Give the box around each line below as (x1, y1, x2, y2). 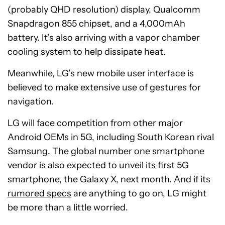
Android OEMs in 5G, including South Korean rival (8, 131, 214, 143)
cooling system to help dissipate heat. (8, 46, 166, 57)
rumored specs (8, 187, 71, 199)
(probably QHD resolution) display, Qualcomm (8, 4, 200, 15)
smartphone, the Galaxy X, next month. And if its (8, 173, 210, 185)
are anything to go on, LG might (71, 187, 206, 199)
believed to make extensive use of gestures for (8, 81, 201, 93)
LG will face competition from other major (8, 117, 183, 129)
